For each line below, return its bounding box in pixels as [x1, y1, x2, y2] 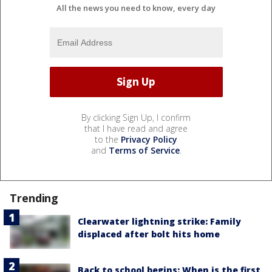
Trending [10, 190, 59, 205]
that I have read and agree [84, 122, 188, 134]
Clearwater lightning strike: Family [78, 215, 241, 227]
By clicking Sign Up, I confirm [81, 111, 191, 123]
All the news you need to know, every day [56, 2, 216, 13]
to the [95, 133, 121, 145]
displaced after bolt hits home [78, 228, 220, 240]
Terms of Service [108, 144, 180, 156]
